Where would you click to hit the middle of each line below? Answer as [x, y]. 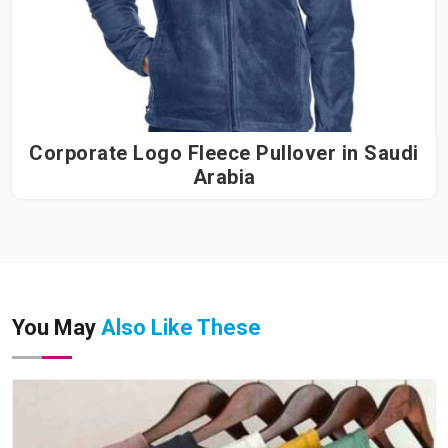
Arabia [224, 177]
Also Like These [181, 328]
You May [56, 328]
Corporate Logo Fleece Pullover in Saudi [224, 153]
